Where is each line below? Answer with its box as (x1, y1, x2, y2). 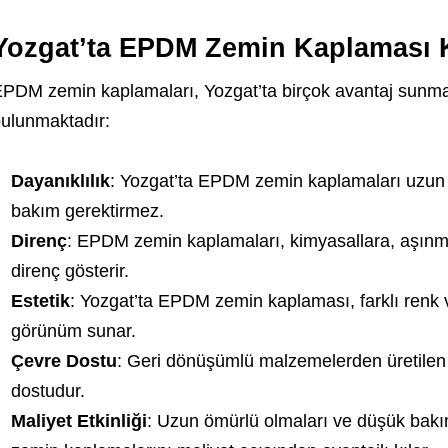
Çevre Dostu (10, 351, 117, 371)
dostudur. (10, 381, 85, 401)
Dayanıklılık (10, 171, 110, 191)
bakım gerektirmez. (10, 201, 164, 221)
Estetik (10, 291, 70, 311)
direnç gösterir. (10, 261, 129, 281)
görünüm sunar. (10, 321, 136, 341)
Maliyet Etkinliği (10, 411, 147, 431)
